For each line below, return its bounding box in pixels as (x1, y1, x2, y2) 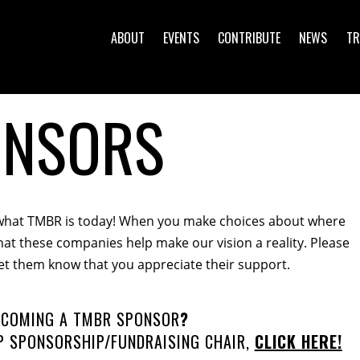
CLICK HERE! (254, 329, 342, 354)
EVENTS (163, 27, 200, 47)
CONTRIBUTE (218, 27, 281, 47)
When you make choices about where (118, 212, 346, 230)
